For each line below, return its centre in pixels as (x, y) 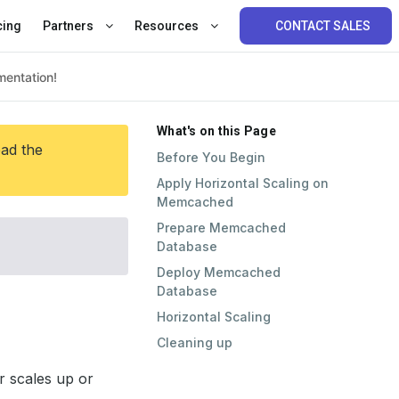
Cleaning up (195, 342)
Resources (167, 26)
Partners (69, 26)
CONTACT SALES (323, 26)
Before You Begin (211, 157)
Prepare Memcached (221, 228)
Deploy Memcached (219, 272)
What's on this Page (216, 131)
